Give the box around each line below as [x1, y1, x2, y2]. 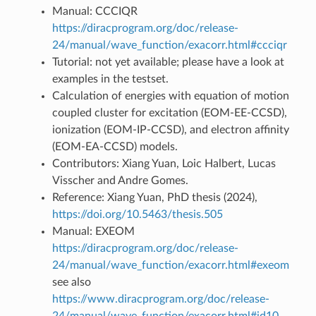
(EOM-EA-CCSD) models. [51, 140, 178, 152]
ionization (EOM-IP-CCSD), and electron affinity [51, 123, 289, 135]
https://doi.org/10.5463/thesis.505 [51, 208, 223, 220]
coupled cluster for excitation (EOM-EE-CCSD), [51, 107, 287, 119]
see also [51, 276, 91, 288]
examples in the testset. [51, 73, 169, 85]
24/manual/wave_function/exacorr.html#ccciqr [51, 39, 287, 51]
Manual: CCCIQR [51, 5, 138, 17]
